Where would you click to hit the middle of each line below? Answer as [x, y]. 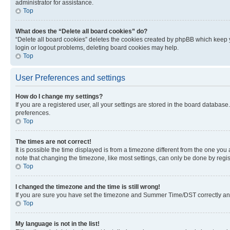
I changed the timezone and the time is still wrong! [88, 187]
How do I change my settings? [59, 96]
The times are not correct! [53, 141]
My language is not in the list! [57, 224]
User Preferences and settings [70, 78]
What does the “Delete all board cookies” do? [81, 31]
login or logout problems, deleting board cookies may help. [97, 47]
